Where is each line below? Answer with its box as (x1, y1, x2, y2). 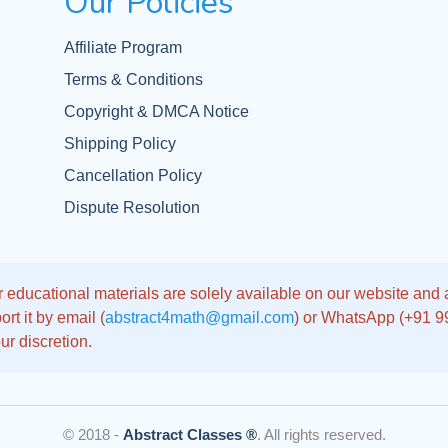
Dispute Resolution (64, 198, 200, 216)
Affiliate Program (64, 38, 182, 56)
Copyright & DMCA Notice (64, 102, 249, 120)
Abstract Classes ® (122, 425, 257, 443)
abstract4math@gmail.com (105, 308, 294, 326)
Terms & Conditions (64, 70, 203, 88)
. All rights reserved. (256, 425, 386, 443)
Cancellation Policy (64, 166, 202, 184)
